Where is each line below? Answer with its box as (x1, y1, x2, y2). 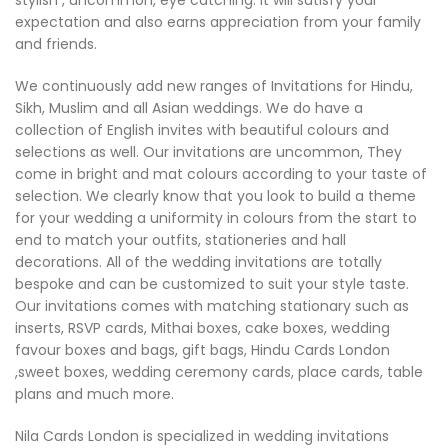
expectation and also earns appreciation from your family (15, 12, 421, 32)
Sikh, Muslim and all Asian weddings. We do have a (15, 98, 363, 118)
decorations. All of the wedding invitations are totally (15, 252, 382, 272)
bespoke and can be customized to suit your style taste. (15, 274, 409, 294)
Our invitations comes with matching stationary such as (15, 296, 409, 316)
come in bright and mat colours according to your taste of (15, 164, 427, 184)
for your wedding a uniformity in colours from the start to (15, 208, 417, 228)
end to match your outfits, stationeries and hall (15, 230, 346, 250)
